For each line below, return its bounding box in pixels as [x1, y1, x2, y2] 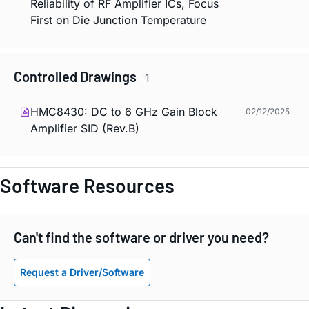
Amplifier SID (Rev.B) [30, 121, 139, 135]
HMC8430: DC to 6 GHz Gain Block [30, 104, 217, 119]
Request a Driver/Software [20, 266, 144, 278]
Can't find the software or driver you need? [14, 228, 269, 246]
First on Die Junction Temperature [30, 13, 206, 28]
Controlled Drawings [14, 68, 139, 86]
